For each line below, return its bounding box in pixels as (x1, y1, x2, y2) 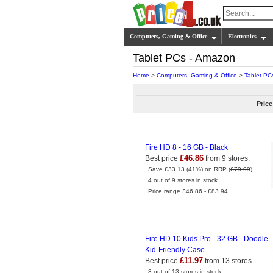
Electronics (228, 33, 257, 40)
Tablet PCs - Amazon (133, 52, 235, 64)
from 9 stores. (204, 154, 250, 163)
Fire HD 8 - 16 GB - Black (145, 143, 228, 152)
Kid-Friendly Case (145, 246, 205, 254)
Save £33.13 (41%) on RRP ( (148, 166, 230, 172)
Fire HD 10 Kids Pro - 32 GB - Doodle (145, 235, 268, 243)
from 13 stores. (203, 257, 253, 265)
